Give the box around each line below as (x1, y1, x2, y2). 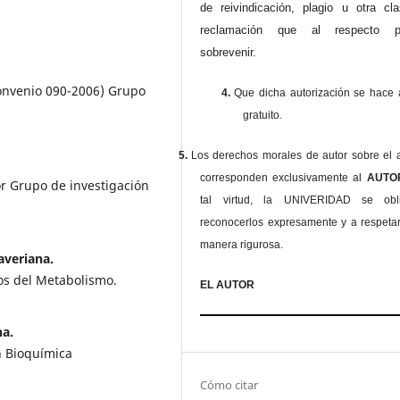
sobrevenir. (200, 46, 257, 60)
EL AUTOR (200, 279, 255, 292)
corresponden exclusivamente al (200, 171, 367, 185)
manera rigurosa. (200, 238, 284, 252)
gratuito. (243, 109, 283, 122)
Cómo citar (200, 376, 259, 393)
